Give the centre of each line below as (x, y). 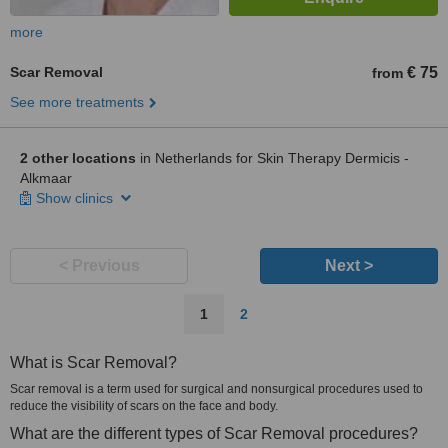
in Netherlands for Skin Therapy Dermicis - (272, 158)
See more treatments (77, 102)
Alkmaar (46, 178)
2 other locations (78, 158)
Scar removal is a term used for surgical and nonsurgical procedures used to (216, 389)
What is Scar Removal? (93, 362)
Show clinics (76, 198)
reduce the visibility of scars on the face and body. (147, 406)
